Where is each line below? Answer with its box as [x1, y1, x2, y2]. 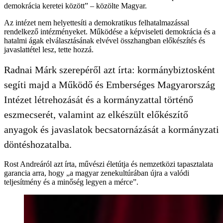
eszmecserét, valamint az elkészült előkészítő [4, 109, 188, 120]
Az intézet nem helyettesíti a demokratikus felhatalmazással [4, 18, 189, 27]
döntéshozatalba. [4, 138, 72, 150]
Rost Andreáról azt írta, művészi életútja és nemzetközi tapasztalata [4, 159, 213, 168]
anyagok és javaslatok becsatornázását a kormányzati [4, 123, 219, 135]
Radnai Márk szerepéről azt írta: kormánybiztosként [4, 64, 215, 75]
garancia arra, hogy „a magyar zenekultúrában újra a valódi [4, 168, 189, 177]
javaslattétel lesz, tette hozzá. [4, 45, 94, 54]
